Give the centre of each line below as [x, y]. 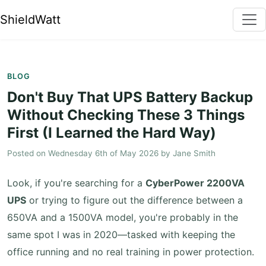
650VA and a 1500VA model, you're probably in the [123, 217]
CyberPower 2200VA [195, 183]
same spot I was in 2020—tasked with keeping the [121, 235]
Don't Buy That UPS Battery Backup [130, 97]
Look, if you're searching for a [76, 183]
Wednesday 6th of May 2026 [103, 153]
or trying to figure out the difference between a [134, 200]
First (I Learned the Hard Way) [112, 133]
